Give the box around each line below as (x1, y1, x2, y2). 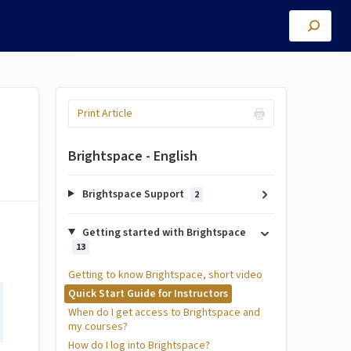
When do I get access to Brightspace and (68, 304, 260, 320)
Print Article (77, 106, 132, 121)
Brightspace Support (79, 186, 186, 202)
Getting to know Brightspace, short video (68, 266, 262, 283)
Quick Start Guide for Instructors (68, 285, 228, 302)
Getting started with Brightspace (79, 224, 246, 241)
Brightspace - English (68, 146, 197, 166)
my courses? (68, 318, 128, 335)
